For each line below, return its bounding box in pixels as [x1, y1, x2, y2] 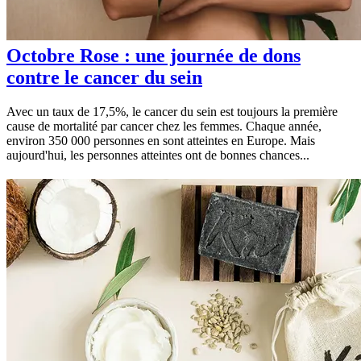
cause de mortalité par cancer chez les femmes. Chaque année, [6, 119, 322, 134]
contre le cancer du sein [6, 67, 202, 89]
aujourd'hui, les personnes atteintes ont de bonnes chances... [6, 148, 309, 163]
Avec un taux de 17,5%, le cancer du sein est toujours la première [6, 105, 338, 119]
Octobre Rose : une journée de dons [6, 45, 301, 67]
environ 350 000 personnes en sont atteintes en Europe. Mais [6, 134, 315, 148]
